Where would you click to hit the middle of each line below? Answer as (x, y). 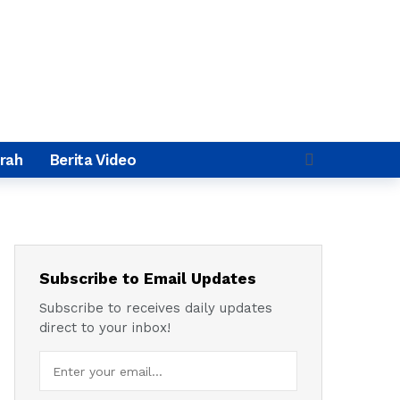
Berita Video (93, 160)
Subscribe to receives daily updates (156, 308)
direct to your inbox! (105, 328)
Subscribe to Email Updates (148, 279)
